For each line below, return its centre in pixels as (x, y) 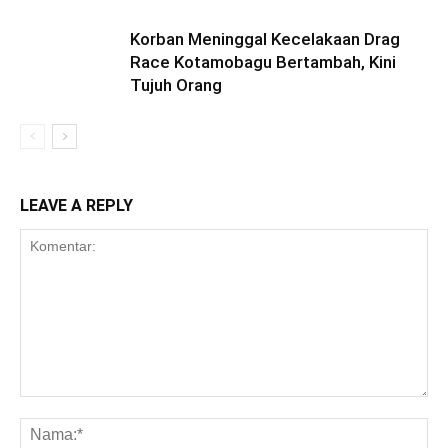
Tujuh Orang (176, 85)
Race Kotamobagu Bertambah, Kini (263, 62)
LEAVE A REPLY (76, 205)
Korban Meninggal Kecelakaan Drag (265, 39)
